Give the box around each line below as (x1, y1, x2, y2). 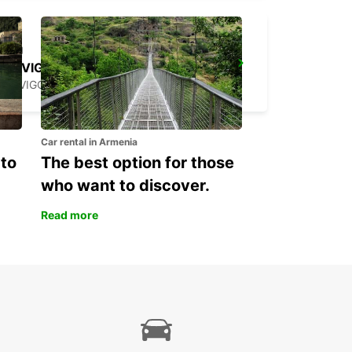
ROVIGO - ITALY (3, 78, 86, 92)
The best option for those (41, 153, 234, 173)
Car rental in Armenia (41, 136, 137, 148)
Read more (41, 208, 98, 222)
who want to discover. (41, 176, 210, 196)
